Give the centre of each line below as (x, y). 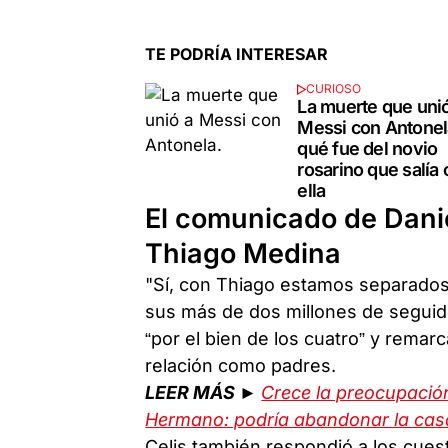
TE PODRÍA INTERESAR (237, 53)
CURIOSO (333, 89)
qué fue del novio (367, 148)
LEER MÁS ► (203, 392)
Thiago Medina (243, 253)
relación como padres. (241, 365)
